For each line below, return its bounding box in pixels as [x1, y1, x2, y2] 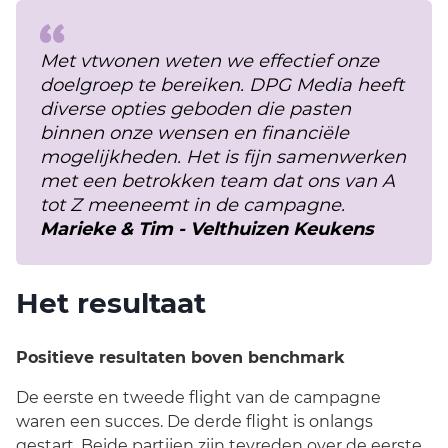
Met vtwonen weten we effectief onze [40, 50, 379, 72]
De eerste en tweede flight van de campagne [16, 388, 381, 407]
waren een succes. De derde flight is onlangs [16, 412, 373, 431]
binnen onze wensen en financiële [40, 122, 349, 144]
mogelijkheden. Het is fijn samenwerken [40, 146, 406, 168]
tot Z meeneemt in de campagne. [40, 194, 350, 216]
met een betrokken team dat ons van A [40, 170, 395, 192]
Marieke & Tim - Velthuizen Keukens [40, 218, 374, 240]
